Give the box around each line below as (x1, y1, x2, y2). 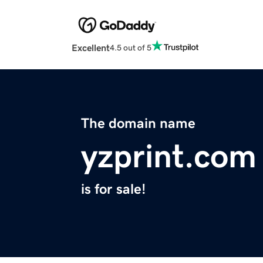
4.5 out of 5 (110, 43, 151, 52)
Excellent (72, 43, 110, 53)
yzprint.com (81, 140, 257, 173)
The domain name (81, 116, 195, 131)
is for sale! (81, 182, 146, 197)
